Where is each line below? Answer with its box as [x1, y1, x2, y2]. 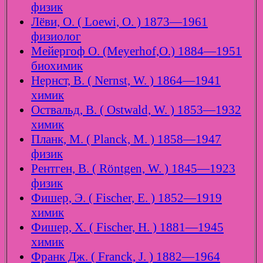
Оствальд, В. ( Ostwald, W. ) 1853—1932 [31, 103, 241, 117]
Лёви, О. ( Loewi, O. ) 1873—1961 [31, 15, 208, 29]
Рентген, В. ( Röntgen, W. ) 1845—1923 [31, 161, 235, 176]
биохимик [31, 59, 83, 73]
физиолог [31, 29, 81, 44]
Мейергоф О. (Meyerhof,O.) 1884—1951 [31, 44, 242, 59]
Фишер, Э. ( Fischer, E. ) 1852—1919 [31, 191, 222, 205]
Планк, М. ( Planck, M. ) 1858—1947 [31, 132, 221, 147]
